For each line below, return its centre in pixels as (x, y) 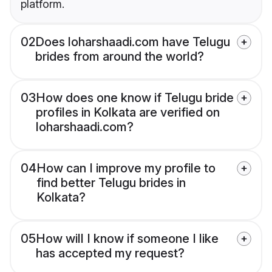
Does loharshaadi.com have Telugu (133, 42)
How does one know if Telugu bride (135, 98)
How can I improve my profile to (126, 168)
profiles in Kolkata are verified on (128, 113)
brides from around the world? (120, 57)
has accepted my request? (110, 253)
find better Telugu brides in (111, 183)
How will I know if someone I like (127, 239)
